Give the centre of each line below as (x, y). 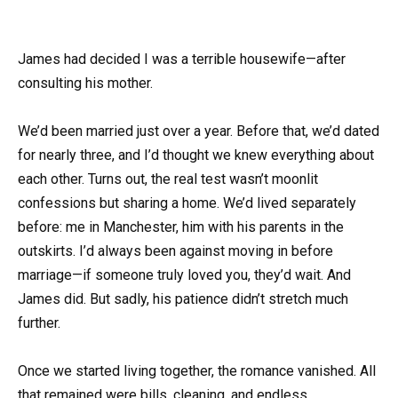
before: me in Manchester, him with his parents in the (181, 227)
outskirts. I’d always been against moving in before (175, 251)
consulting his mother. (85, 83)
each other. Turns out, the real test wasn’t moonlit (168, 179)
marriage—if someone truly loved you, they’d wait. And (184, 275)
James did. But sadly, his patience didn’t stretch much (183, 299)
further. (39, 323)
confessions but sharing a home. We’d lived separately (187, 203)
